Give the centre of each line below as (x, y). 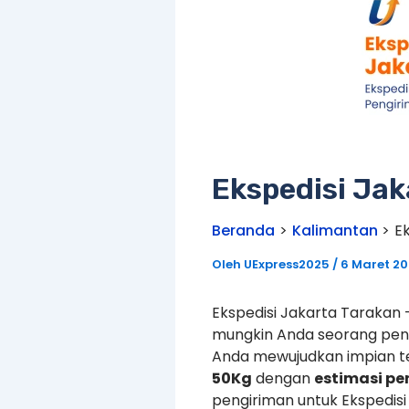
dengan (283, 378)
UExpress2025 (288, 264)
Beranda (243, 231)
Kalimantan (335, 231)
